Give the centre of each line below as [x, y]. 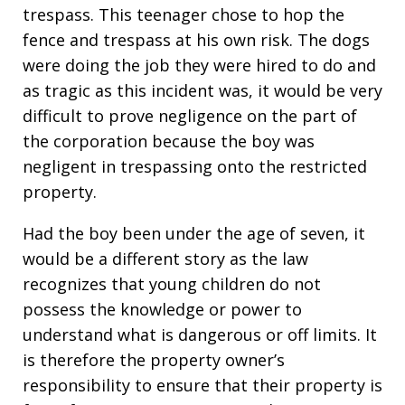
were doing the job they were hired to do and [199, 65]
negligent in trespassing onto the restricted [195, 166]
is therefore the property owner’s [154, 360]
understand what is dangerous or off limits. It [200, 334]
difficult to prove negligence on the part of [190, 116]
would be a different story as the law [165, 259]
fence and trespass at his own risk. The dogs [196, 40]
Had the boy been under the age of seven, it [194, 233]
